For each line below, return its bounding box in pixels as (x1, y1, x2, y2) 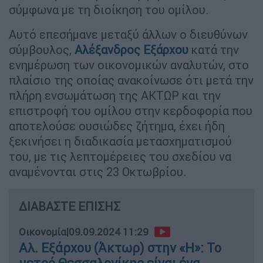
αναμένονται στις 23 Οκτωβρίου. (9, 164, 187, 179)
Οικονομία (19, 225, 66, 238)
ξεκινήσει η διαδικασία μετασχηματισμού (9, 133, 232, 149)
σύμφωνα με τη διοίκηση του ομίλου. (9, 2, 209, 17)
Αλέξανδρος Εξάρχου (75, 42, 188, 57)
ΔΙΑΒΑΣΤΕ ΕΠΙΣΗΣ (19, 198, 120, 214)
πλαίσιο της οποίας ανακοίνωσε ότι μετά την (9, 72, 254, 87)
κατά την (188, 42, 239, 57)
